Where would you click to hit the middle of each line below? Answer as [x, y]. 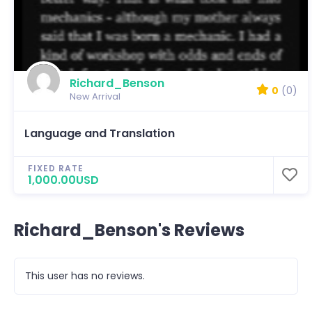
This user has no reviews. [85, 275]
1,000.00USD [63, 180]
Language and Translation [100, 133]
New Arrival [95, 96]
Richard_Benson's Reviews [129, 230]
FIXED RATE [56, 168]
